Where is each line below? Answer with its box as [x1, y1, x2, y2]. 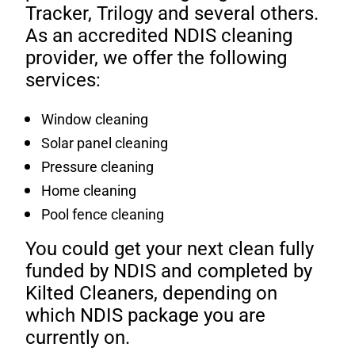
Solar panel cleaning [41, 135, 169, 152]
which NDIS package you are [25, 304, 266, 327]
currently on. [25, 326, 131, 349]
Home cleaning [41, 182, 137, 200]
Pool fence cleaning [41, 206, 165, 223]
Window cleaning [41, 111, 149, 128]
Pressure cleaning [41, 158, 155, 176]
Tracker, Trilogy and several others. [25, 2, 319, 25]
